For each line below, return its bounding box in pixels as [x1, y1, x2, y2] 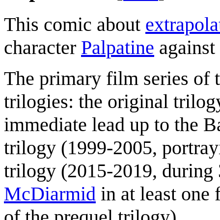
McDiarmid [4, 182, 96, 205]
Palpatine [81, 36, 154, 58]
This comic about [4, 13, 145, 35]
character [4, 36, 81, 58]
